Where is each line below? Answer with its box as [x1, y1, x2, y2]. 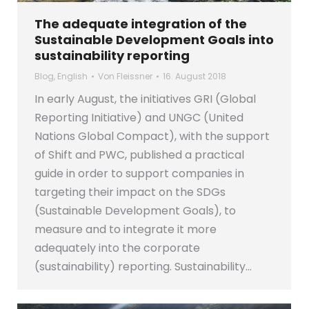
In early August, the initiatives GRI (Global [34, 91, 256, 108]
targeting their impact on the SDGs [34, 184, 226, 201]
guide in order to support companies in [34, 166, 244, 182]
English [57, 70, 88, 83]
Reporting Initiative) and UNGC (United [34, 110, 243, 126]
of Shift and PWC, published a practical [34, 147, 244, 163]
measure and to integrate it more [34, 221, 217, 238]
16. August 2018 [163, 70, 226, 83]
